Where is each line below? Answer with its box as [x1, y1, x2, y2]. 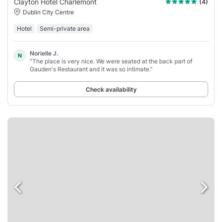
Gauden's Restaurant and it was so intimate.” [30, 65, 153, 73]
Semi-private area [40, 25, 90, 33]
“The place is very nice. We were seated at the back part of [30, 57, 192, 65]
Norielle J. [30, 50, 58, 57]
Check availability [85, 86, 137, 94]
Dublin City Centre [23, 8, 74, 16]
